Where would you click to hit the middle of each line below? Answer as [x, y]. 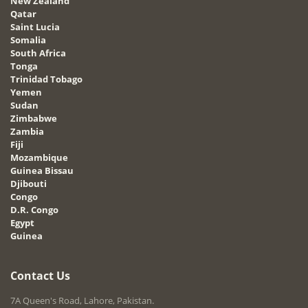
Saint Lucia [35, 27]
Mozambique [39, 158]
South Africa [38, 53]
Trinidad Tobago [46, 79]
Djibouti [29, 184]
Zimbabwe [34, 119]
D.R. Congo [34, 210]
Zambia [27, 132]
